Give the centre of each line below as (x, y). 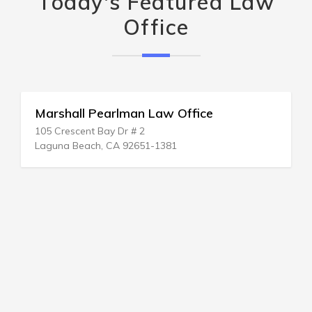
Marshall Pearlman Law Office (124, 113)
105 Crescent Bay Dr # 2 (90, 131)
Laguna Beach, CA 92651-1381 (106, 146)
